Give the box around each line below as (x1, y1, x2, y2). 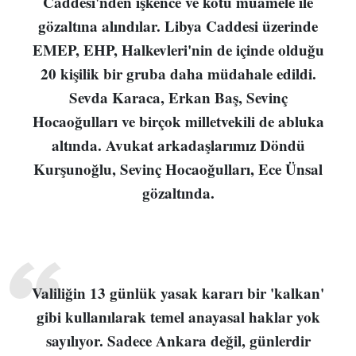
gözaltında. (141, 181, 215, 203)
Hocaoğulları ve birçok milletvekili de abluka (32, 110, 324, 132)
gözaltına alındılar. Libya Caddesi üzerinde (38, 14, 318, 37)
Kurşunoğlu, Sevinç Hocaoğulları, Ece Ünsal (33, 157, 323, 180)
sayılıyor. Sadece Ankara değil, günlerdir (45, 329, 311, 351)
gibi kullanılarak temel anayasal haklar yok (36, 305, 320, 327)
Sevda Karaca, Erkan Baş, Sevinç (68, 86, 288, 108)
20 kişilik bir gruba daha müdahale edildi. (40, 62, 316, 84)
